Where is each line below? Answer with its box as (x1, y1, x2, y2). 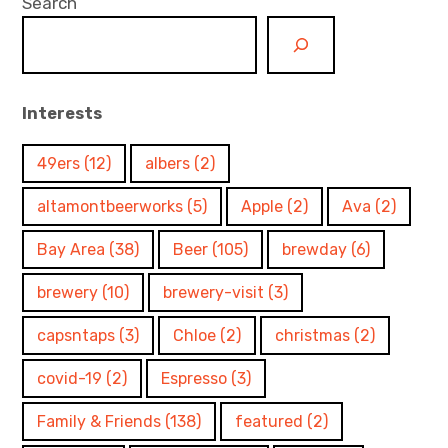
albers (145, 153, 191, 173)
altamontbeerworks (37, 196, 184, 216)
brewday (282, 239, 348, 259)
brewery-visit (163, 282, 265, 302)
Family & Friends (37, 411, 162, 431)
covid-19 (37, 368, 103, 388)
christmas (275, 325, 351, 345)
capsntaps (37, 325, 116, 345)
